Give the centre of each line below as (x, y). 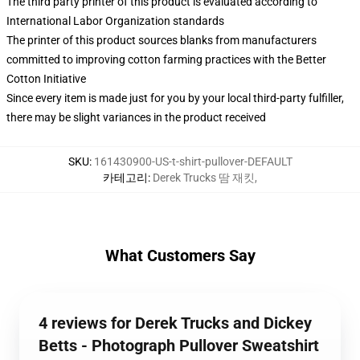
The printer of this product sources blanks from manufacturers (162, 40)
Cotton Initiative (46, 79)
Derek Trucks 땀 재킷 (204, 178)
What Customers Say (180, 256)
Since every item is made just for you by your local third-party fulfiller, (175, 98)
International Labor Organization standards (115, 21)
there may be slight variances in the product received (136, 117)
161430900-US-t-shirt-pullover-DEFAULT (193, 162)
